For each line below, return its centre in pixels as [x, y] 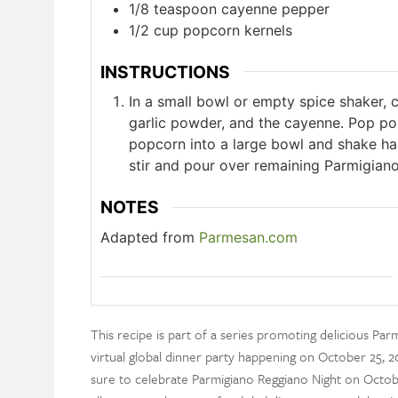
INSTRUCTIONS [165, 72]
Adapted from [149, 237]
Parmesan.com [248, 237]
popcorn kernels [237, 30]
